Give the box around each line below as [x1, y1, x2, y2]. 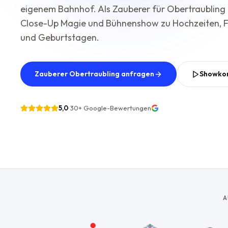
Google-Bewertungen [82, 104, 151, 112]
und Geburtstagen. [20, 32, 99, 43]
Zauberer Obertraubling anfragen [35, 69, 154, 78]
